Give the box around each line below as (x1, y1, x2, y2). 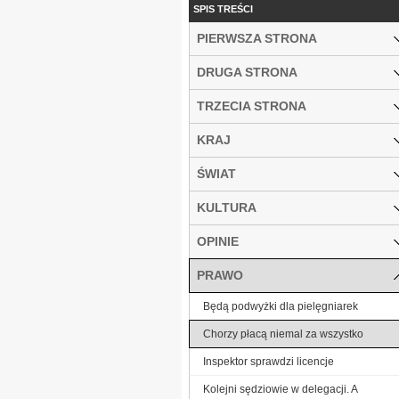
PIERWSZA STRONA (197, 30, 317, 45)
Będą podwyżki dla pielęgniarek (203, 299, 358, 313)
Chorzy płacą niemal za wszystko (203, 327, 363, 340)
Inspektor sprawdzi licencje (203, 354, 334, 368)
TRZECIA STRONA (197, 98, 306, 113)
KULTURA (197, 199, 256, 215)
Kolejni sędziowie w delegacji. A (203, 382, 357, 395)
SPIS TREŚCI (193, 3, 253, 14)
